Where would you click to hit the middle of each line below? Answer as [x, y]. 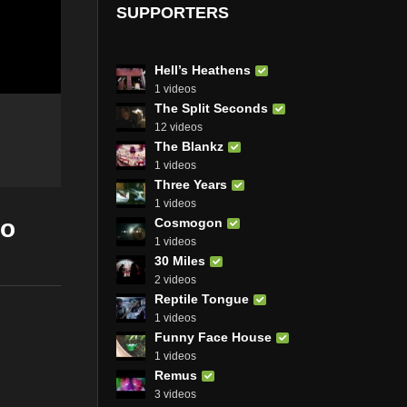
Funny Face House [213, 337]
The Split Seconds [211, 108]
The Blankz [189, 146]
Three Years [191, 184]
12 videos [179, 127]
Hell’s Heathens [203, 69]
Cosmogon [189, 222]
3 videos [175, 394]
